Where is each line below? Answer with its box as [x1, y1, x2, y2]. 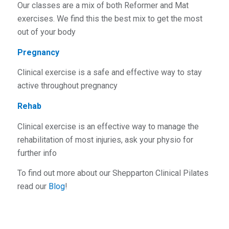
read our [17, 181, 49, 192]
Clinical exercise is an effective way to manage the [17, 121, 199, 131]
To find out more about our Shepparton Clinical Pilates [17, 168, 209, 178]
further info [17, 148, 57, 158]
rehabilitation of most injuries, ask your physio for [17, 134, 193, 145]
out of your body [17, 27, 76, 37]
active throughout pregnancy [17, 81, 118, 91]
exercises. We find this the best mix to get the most [17, 14, 202, 24]
